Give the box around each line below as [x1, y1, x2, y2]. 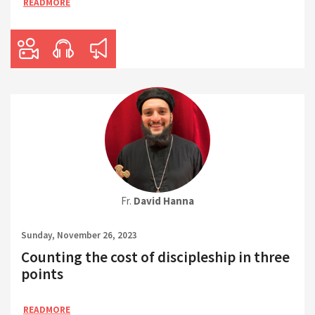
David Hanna [134, 193, 194, 207]
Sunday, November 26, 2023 [21, 229, 137, 242]
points [21, 264, 63, 284]
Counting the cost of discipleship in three [21, 247, 290, 267]
